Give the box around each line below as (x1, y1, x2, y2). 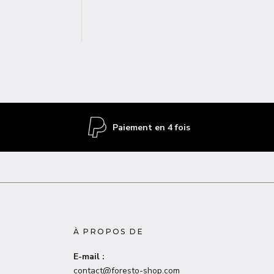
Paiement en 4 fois (112, 121, 190, 133)
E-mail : (73, 251, 105, 262)
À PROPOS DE (73, 227, 144, 236)
